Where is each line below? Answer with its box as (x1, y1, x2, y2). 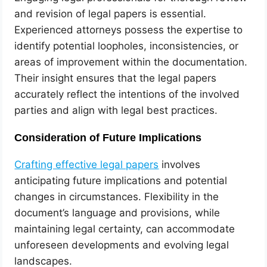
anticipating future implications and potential (14, 175, 228, 187)
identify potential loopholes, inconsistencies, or (14, 40, 239, 52)
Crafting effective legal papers (14, 159, 159, 171)
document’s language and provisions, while (14, 207, 221, 219)
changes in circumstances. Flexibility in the (14, 191, 219, 203)
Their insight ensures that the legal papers (14, 72, 217, 85)
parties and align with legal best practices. (14, 104, 218, 117)
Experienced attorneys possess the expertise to (14, 24, 243, 36)
